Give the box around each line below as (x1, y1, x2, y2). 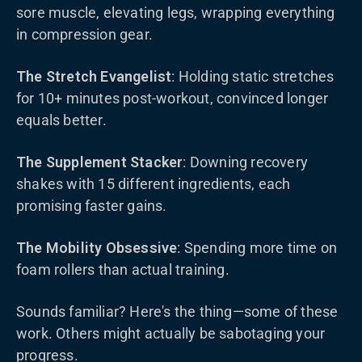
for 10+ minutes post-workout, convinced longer (16, 90, 329, 107)
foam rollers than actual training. (16, 261, 229, 278)
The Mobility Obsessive (16, 239, 178, 256)
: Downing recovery (183, 154, 309, 170)
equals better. (16, 112, 107, 128)
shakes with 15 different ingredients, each (16, 175, 291, 192)
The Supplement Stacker (16, 154, 183, 170)
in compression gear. (16, 26, 153, 43)
